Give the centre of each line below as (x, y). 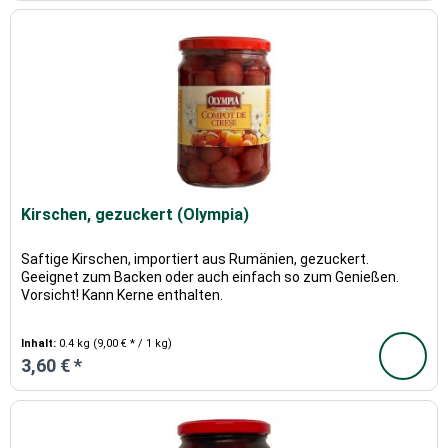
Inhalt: (40, 344)
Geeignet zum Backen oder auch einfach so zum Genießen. (210, 277)
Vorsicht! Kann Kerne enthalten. (122, 295)
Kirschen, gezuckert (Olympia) (135, 215)
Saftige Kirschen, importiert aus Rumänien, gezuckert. (195, 259)
